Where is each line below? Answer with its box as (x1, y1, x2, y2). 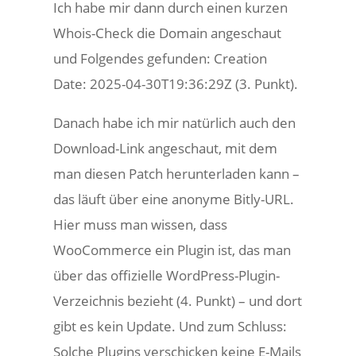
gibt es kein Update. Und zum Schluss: (53, 317, 288, 335)
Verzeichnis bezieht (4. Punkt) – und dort (53, 292, 303, 310)
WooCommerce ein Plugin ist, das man (53, 241, 292, 259)
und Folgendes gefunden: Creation (53, 49, 268, 68)
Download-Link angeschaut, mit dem (53, 139, 278, 157)
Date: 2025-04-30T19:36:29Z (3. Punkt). (53, 75, 299, 93)
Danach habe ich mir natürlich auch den (53, 114, 296, 132)
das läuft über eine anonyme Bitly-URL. (53, 190, 295, 208)
